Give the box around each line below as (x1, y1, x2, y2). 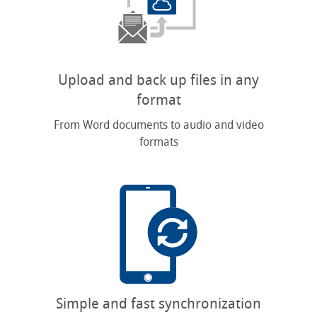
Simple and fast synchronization (56, 295, 261, 312)
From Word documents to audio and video (53, 118, 264, 132)
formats (139, 135, 178, 149)
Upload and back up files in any (58, 71, 259, 88)
